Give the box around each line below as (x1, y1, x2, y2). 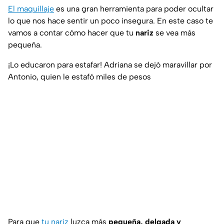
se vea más (153, 27, 195, 37)
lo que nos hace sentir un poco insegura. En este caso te (8, 15, 213, 25)
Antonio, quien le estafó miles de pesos (8, 71, 151, 81)
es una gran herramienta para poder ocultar (54, 3, 213, 13)
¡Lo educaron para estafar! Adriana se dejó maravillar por (8, 59, 212, 69)
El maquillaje (8, 3, 54, 13)
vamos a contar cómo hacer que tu (8, 27, 135, 37)
